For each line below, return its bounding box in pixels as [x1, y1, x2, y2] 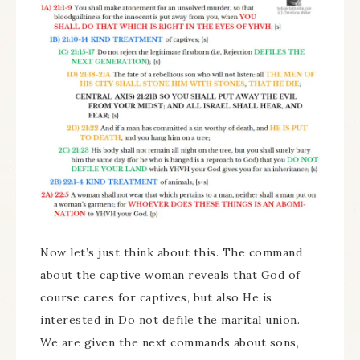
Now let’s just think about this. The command [40, 245, 302, 260]
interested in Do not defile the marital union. [40, 313, 300, 328]
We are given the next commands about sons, [40, 335, 299, 350]
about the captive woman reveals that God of [40, 268, 301, 283]
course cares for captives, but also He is [40, 290, 272, 305]
